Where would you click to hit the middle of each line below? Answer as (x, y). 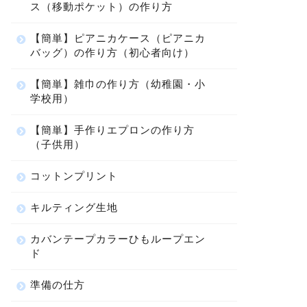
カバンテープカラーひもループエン (118, 239)
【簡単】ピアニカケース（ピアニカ (118, 38)
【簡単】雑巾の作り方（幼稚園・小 (118, 84)
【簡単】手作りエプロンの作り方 (112, 130)
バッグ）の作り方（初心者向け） (112, 52)
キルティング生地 (74, 207)
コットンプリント (74, 176)
